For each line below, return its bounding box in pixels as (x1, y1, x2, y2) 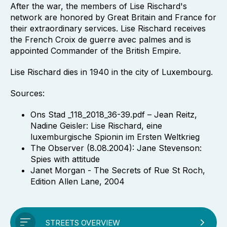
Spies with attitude (30, 154, 100, 164)
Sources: (10, 88, 45, 98)
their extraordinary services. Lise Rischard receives (10, 23, 206, 33)
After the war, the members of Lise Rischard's (10, 1, 187, 11)
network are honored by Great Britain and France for (10, 12, 216, 22)
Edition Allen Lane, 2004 (30, 176, 125, 186)
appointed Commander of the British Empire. (10, 46, 181, 56)
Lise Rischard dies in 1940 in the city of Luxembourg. (10, 67, 213, 77)
